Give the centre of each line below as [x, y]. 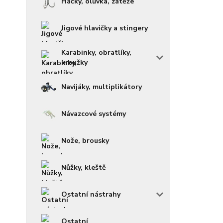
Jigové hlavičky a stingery [105, 28]
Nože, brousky [85, 141]
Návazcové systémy [94, 114]
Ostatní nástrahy [91, 195]
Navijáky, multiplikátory [102, 87]
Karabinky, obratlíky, [96, 53]
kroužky [74, 63]
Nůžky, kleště [84, 168]
